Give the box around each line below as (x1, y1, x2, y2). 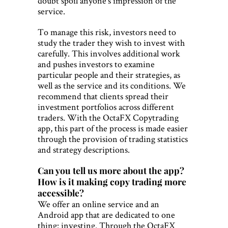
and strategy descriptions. (38, 144, 130, 156)
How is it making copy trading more (38, 176, 186, 188)
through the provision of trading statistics (38, 133, 188, 145)
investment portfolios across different (38, 101, 174, 113)
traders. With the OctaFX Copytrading (38, 111, 179, 124)
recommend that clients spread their (38, 90, 168, 102)
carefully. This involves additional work (38, 47, 180, 60)
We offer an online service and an (38, 198, 159, 210)
